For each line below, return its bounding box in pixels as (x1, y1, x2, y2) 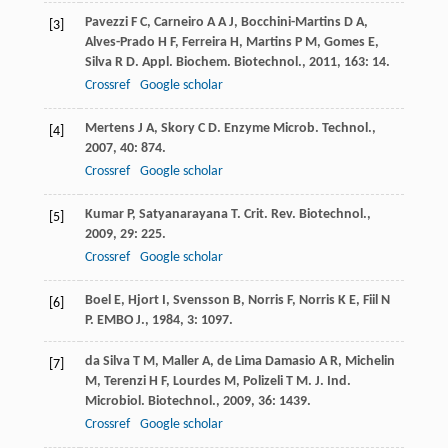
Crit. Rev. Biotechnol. (243, 207, 367, 223)
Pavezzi (84, 15, 128, 31)
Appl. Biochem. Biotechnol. (141, 55, 302, 71)
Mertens (84, 121, 135, 137)
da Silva (84, 354, 130, 370)
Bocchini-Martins (240, 15, 341, 31)
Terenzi (103, 374, 146, 390)
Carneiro (153, 15, 204, 31)
